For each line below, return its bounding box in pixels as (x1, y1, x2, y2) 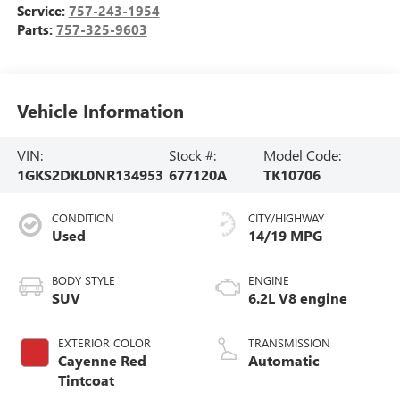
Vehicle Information (16, 98, 184, 123)
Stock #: (169, 145, 217, 164)
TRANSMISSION (248, 334, 330, 350)
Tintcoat (57, 370, 114, 389)
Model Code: (263, 145, 342, 164)
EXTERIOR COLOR (57, 334, 151, 350)
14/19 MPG (248, 225, 322, 245)
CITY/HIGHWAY (248, 209, 324, 225)
